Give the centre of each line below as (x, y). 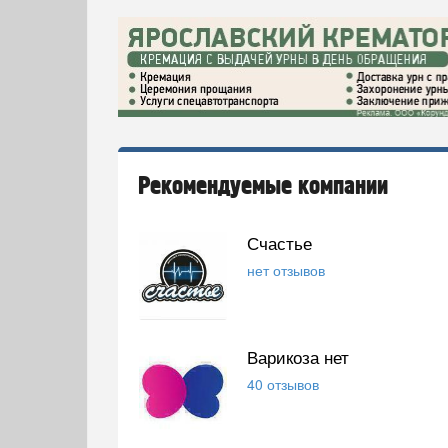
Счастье (280, 242)
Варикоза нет (298, 356)
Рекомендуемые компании (263, 186)
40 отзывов (283, 383)
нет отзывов (286, 269)
